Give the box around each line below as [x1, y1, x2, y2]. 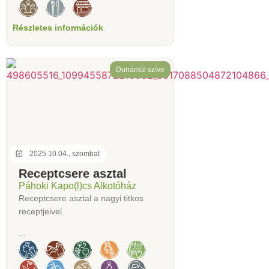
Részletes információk [13, 22, 103, 32]
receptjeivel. [19, 206, 64, 216]
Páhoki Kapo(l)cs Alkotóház [19, 180, 136, 191]
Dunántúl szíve [116, 65, 165, 74]
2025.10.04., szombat [29, 149, 100, 158]
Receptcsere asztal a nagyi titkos [19, 193, 144, 203]
